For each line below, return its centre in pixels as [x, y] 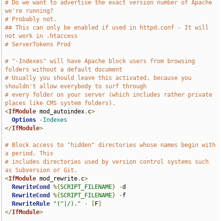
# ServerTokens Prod [38, 44]
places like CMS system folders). [60, 103]
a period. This [29, 153]
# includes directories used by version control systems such [107, 162]
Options [24, 120]
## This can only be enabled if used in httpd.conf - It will [107, 28]
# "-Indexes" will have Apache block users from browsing [100, 61]
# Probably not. [31, 19]
